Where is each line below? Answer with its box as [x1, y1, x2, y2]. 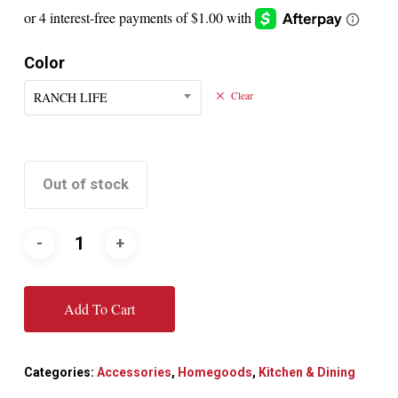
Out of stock [42, 176, 129, 194]
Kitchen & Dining [258, 364, 355, 379]
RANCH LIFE [33, 89, 107, 107]
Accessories [96, 364, 171, 379]
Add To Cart [63, 298, 135, 318]
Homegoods [177, 364, 252, 379]
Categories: [23, 364, 97, 379]
